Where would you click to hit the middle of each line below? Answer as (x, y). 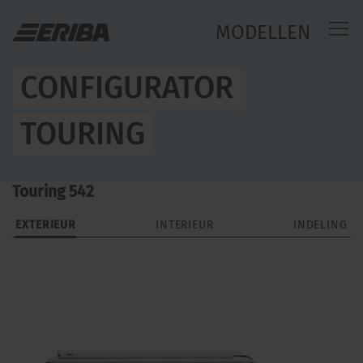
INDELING (320, 225)
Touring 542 (53, 192)
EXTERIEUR (46, 225)
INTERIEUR (184, 225)
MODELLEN (263, 32)
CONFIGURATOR (127, 88)
